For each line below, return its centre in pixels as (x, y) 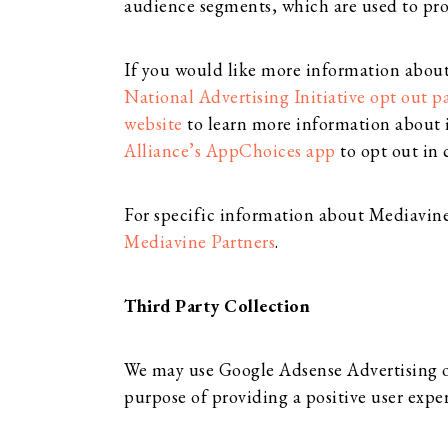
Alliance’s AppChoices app (230, 150)
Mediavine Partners (199, 241)
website (153, 123)
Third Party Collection (217, 305)
